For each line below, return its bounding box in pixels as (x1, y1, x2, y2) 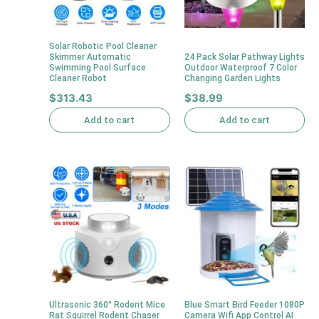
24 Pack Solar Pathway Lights (184, 51, 305, 62)
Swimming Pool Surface (49, 62, 147, 73)
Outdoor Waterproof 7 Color (184, 62, 297, 73)
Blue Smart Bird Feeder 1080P (184, 299, 305, 310)
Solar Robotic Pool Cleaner (49, 41, 157, 51)
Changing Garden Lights (184, 73, 281, 83)
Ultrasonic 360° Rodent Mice (49, 299, 166, 310)
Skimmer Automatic (49, 51, 132, 62)
